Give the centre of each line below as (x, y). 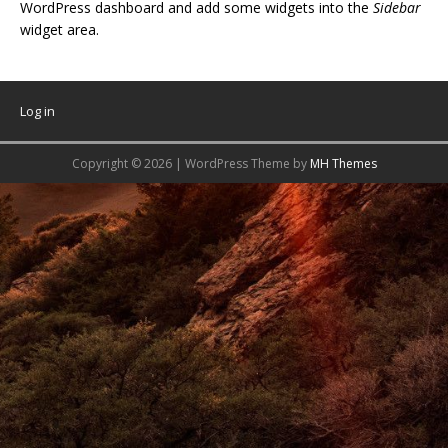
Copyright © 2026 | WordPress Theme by (190, 164)
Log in (37, 111)
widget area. (59, 30)
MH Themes (343, 164)
